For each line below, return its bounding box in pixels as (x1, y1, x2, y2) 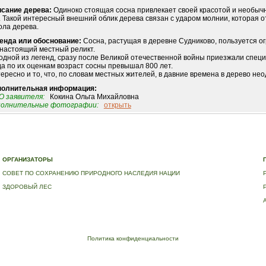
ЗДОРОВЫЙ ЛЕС (2, 183, 52, 190)
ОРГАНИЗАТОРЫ (2, 156, 53, 163)
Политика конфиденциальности (87, 235, 179, 242)
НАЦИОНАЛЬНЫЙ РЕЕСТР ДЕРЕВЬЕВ (141, 144, 254, 150)
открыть (103, 101, 131, 110)
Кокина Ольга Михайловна (44, 93, 139, 102)
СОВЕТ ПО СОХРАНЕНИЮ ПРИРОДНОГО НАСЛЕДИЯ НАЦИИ (2, 170, 180, 176)
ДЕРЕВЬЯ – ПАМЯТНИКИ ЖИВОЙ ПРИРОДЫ (5, 144, 136, 150)
